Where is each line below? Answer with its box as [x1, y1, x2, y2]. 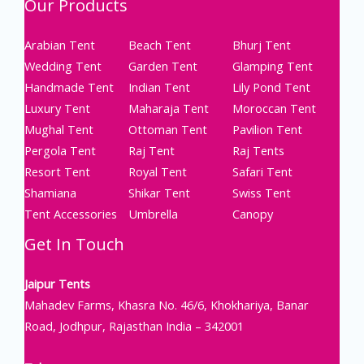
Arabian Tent [24, 36, 95, 53]
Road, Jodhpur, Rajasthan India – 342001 [24, 317, 244, 334]
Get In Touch [24, 232, 124, 255]
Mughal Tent [24, 120, 93, 137]
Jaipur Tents [24, 275, 90, 292]
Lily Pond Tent [232, 78, 311, 95]
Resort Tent [24, 162, 90, 180]
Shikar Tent [128, 184, 191, 201]
